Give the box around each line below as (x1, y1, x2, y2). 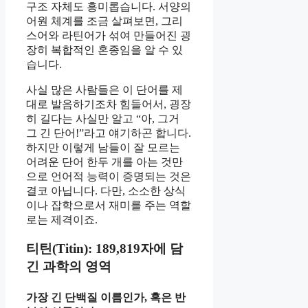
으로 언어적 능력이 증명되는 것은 (26, 170, 191, 182)
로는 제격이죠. (26, 213, 98, 225)
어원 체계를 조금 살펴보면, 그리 (26, 14, 183, 27)
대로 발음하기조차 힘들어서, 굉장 (26, 98, 191, 110)
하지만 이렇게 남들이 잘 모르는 (26, 141, 180, 153)
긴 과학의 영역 (26, 259, 111, 274)
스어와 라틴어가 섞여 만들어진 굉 (26, 29, 191, 41)
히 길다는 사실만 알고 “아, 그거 (26, 112, 179, 124)
